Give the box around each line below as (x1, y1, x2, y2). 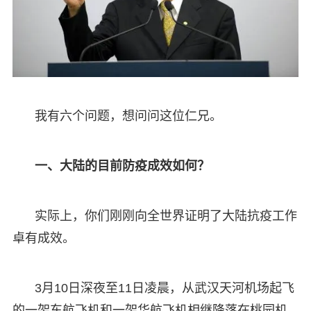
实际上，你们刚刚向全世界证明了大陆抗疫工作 (34, 209, 297, 224)
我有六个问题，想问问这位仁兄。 (34, 109, 222, 124)
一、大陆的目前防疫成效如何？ (34, 159, 210, 174)
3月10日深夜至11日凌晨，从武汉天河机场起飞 (34, 281, 294, 296)
